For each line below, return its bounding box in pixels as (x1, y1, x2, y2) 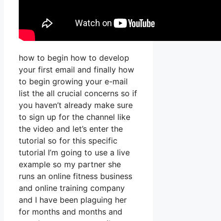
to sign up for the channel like (19, 112, 130, 122)
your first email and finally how (19, 65, 134, 75)
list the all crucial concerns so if (19, 88, 137, 99)
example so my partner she (19, 159, 121, 170)
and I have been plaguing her (19, 195, 127, 205)
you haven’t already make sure (19, 100, 133, 110)
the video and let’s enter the (19, 124, 123, 134)
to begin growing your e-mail (19, 76, 128, 87)
